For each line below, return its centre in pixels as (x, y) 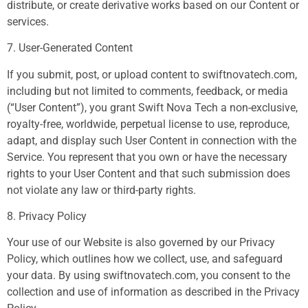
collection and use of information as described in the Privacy (153, 292)
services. (28, 21)
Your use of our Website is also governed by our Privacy (141, 243)
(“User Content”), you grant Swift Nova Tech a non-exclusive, (152, 107)
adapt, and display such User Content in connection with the (152, 140)
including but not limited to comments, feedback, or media (147, 91)
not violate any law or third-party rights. (101, 190)
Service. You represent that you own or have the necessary (147, 157)
